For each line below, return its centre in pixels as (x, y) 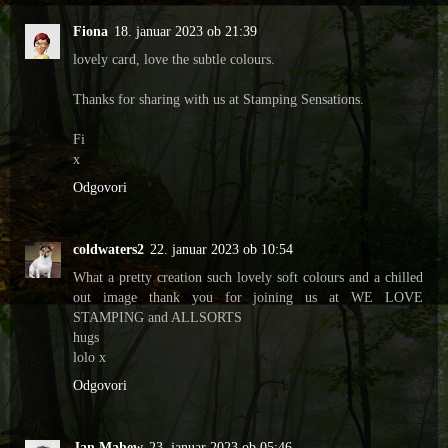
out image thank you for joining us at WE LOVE (248, 297)
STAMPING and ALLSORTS (157, 317)
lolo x (89, 357)
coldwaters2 (108, 249)
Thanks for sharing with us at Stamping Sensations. (218, 99)
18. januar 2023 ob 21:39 (185, 31)
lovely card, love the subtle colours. (174, 59)
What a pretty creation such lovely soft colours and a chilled (248, 277)
